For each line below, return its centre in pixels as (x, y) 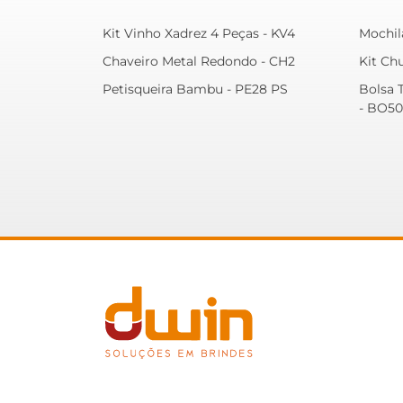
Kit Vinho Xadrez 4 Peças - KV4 (199, 33)
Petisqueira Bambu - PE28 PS (195, 89)
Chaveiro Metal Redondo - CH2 (199, 61)
